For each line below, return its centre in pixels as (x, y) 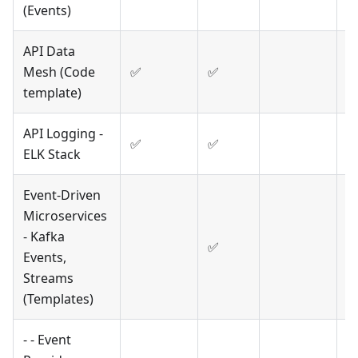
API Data (49, 52)
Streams (48, 278)
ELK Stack (52, 155)
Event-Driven (62, 195)
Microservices (65, 216)
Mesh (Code (59, 72)
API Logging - (63, 134)
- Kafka (44, 237)
